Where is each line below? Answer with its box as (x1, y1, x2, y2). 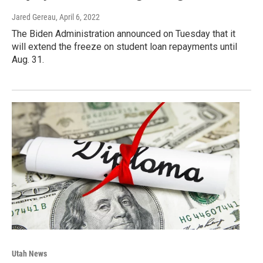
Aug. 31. (12, 54, 44, 66)
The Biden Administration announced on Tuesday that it (12, 28, 235, 40)
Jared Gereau (12, 12, 56, 22)
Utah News (12, 248, 47, 258)
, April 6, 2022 (56, 12, 100, 22)
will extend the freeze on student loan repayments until (12, 41, 237, 53)
